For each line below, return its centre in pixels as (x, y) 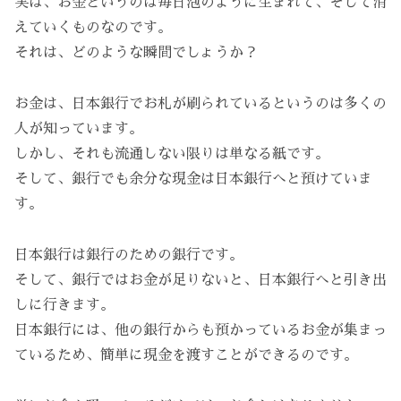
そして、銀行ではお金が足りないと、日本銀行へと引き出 (200, 280)
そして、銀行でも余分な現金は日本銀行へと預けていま (193, 179)
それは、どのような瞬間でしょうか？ (136, 53)
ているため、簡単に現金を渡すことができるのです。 (186, 355)
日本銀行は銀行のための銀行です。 (129, 255)
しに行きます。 (64, 305)
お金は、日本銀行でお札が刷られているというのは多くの (200, 104)
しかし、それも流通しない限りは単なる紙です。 (172, 154)
